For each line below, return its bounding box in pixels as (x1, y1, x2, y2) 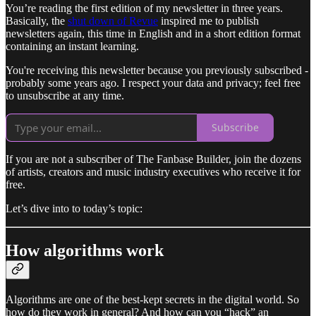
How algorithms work (6, 241, 164, 260)
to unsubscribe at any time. (6, 89, 124, 102)
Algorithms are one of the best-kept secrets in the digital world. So (6, 293, 299, 306)
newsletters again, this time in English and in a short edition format (6, 27, 300, 39)
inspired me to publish (158, 14, 259, 27)
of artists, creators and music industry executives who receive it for (6, 165, 300, 178)
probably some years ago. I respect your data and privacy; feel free (6, 76, 300, 89)
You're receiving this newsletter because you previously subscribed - (6, 63, 308, 76)
